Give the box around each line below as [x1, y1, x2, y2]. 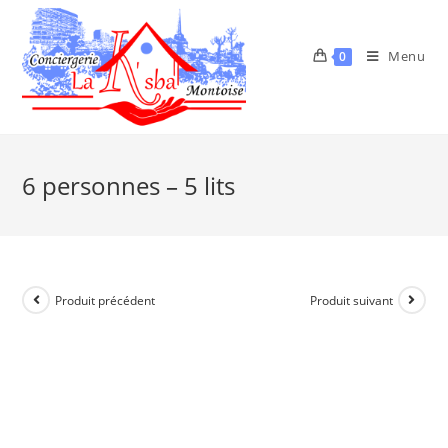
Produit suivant [309, 291, 393, 309]
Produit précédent [55, 291, 156, 309]
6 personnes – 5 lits [22, 169, 236, 202]
